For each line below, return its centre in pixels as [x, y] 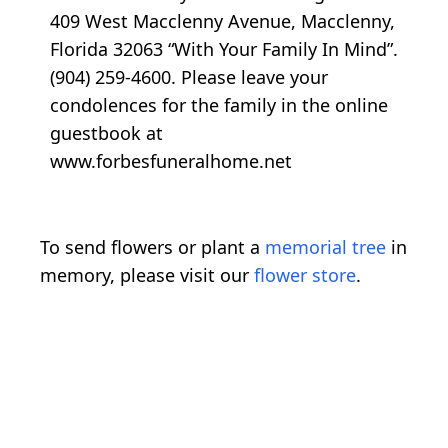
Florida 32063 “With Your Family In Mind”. [224, 49]
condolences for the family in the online [219, 105]
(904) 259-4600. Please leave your [189, 77]
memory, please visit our [147, 275]
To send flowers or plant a [152, 247]
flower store [305, 275]
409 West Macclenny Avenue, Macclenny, [222, 21]
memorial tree [325, 247]
